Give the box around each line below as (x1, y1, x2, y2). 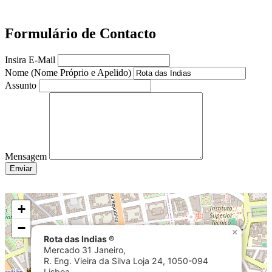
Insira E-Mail (5, 55, 55, 66)
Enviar (10, 164, 32, 174)
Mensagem (5, 151, 47, 162)
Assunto (5, 80, 36, 91)
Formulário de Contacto (5, 25, 156, 42)
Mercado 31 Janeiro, (44, 245, 126, 256)
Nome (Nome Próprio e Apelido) (5, 67, 131, 78)
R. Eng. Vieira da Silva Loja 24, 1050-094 (44, 256, 208, 267)
